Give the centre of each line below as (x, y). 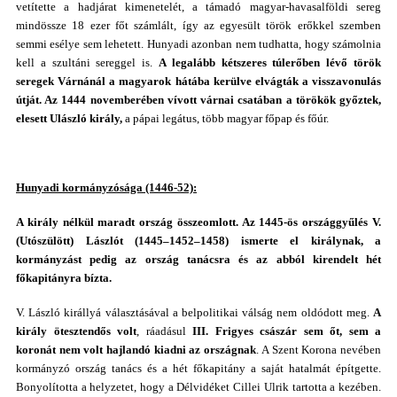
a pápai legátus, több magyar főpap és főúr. (226, 118)
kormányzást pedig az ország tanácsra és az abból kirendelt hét (198, 259)
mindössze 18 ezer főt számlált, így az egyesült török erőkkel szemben (198, 25)
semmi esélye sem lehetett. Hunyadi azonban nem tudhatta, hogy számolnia (198, 44)
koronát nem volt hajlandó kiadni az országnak (136, 350)
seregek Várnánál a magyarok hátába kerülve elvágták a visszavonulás (198, 81)
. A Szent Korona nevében (319, 350)
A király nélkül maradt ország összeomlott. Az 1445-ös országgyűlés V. (198, 222)
